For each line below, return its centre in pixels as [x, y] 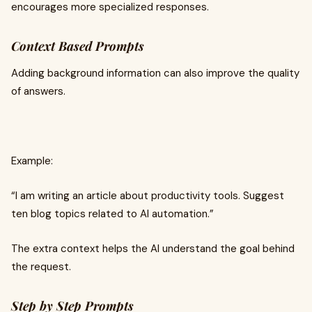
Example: [32, 161]
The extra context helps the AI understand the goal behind [153, 249]
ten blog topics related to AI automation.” [112, 214]
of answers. [38, 91]
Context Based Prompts [78, 46]
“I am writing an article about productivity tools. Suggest [148, 196]
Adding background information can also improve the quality [155, 73]
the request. [41, 267]
